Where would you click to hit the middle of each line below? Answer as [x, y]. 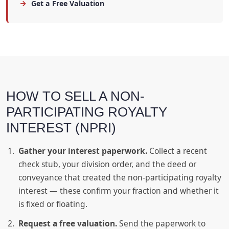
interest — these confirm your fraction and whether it [119, 191]
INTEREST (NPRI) [61, 128]
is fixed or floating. [53, 204]
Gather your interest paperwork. [83, 151]
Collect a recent [177, 151]
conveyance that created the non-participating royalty [120, 178]
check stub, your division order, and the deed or [107, 164]
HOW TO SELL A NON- [75, 96]
